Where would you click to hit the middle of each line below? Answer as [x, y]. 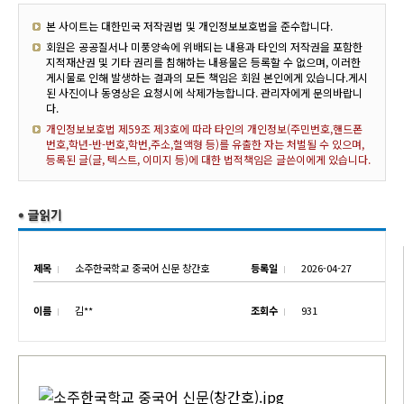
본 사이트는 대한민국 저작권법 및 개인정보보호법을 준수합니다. [189, 26]
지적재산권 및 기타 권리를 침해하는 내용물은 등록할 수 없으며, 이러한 [203, 62]
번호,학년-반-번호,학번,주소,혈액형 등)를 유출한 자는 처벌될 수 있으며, [205, 144]
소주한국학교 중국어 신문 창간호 [142, 268]
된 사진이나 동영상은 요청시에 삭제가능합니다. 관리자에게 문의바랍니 [204, 92]
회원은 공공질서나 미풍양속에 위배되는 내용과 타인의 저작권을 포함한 [204, 46]
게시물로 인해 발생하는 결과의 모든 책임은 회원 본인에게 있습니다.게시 [207, 77]
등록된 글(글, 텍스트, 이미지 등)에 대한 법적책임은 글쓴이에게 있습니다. [208, 159]
